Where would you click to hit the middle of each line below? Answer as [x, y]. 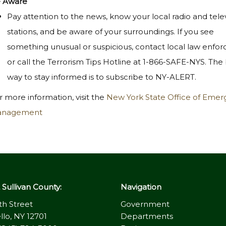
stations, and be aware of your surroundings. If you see [110, 32]
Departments [147, 216]
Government [145, 204]
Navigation [141, 187]
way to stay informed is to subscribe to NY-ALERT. [103, 77]
